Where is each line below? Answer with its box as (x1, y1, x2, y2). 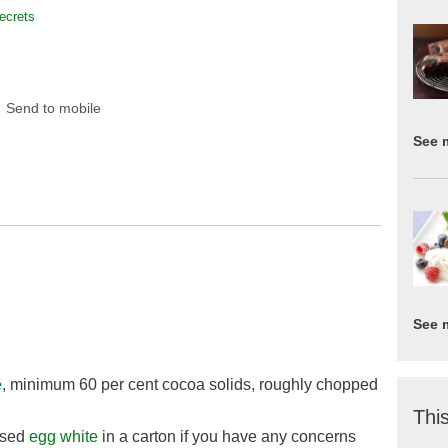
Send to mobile (5, 100, 101, 117)
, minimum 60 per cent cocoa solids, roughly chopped (2, 376, 378, 394)
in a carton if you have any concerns (98, 428, 356, 446)
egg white (29, 428, 98, 446)
